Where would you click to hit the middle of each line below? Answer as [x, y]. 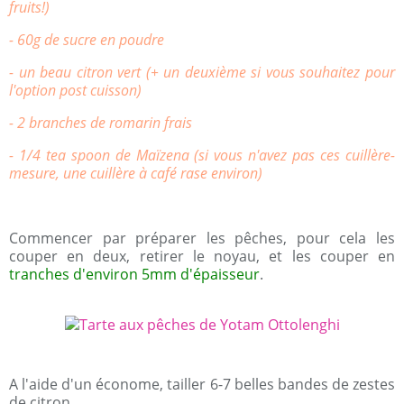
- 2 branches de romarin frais [101, 123]
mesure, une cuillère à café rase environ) [136, 173]
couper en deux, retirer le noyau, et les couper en [202, 256]
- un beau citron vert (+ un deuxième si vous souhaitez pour [202, 72]
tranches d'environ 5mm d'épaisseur [134, 274]
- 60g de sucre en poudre [87, 40]
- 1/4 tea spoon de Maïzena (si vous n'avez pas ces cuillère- [202, 155]
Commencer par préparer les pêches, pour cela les [202, 238]
